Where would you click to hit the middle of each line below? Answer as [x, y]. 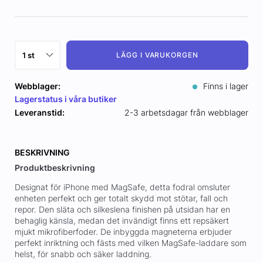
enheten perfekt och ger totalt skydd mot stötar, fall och [121, 198]
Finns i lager [225, 86]
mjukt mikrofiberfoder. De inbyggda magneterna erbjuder [123, 232]
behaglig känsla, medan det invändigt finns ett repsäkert [122, 221]
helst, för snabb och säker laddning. [83, 254]
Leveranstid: [39, 113]
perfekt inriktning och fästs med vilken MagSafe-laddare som [130, 243]
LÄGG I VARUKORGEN [157, 55]
